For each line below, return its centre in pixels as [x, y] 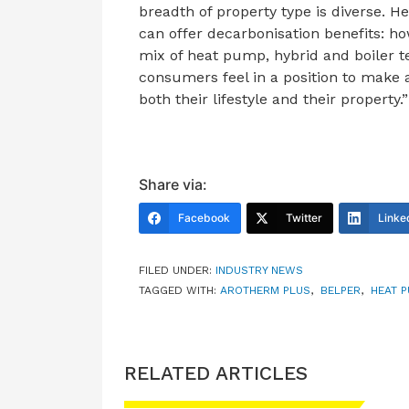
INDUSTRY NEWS [259, 270]
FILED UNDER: [177, 270]
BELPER [341, 290]
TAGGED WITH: [179, 290]
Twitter [304, 217]
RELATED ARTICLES [216, 372]
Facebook [204, 217]
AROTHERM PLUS [265, 290]
